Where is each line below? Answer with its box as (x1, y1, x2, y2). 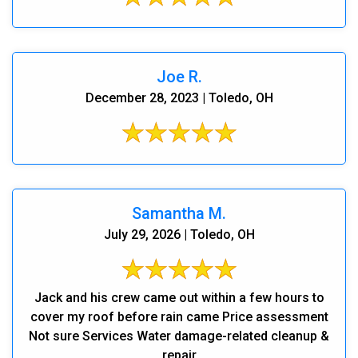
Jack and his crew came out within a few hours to (34, 289, 324, 305)
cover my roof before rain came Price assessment (30, 308, 328, 324)
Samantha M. (132, 203, 226, 223)
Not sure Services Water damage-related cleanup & (29, 328, 329, 344)
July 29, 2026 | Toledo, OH (103, 226, 255, 242)
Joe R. (156, 66, 202, 86)
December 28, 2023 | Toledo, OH (85, 89, 273, 105)
